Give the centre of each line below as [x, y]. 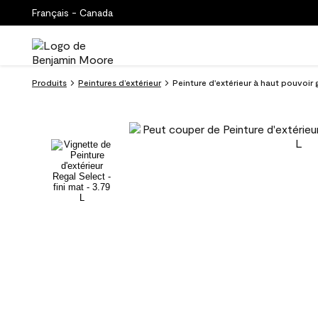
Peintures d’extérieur [120, 82]
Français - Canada [72, 12]
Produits [49, 82]
